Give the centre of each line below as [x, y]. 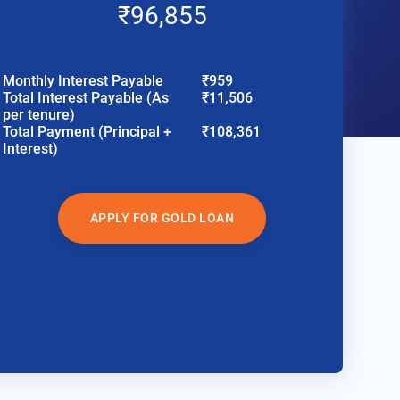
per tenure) [39, 115]
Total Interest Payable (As [86, 98]
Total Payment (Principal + [87, 132]
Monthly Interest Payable [83, 81]
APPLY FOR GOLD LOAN [162, 218]
